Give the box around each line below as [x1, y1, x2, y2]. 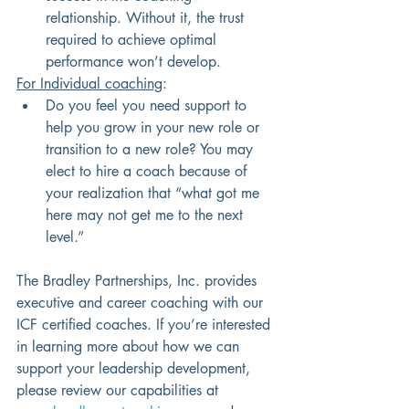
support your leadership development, [16, 359, 255, 379]
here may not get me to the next [46, 205, 247, 225]
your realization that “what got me [46, 184, 264, 204]
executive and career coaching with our [16, 293, 267, 313]
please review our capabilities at [16, 381, 223, 401]
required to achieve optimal [46, 30, 221, 50]
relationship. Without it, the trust [46, 8, 248, 28]
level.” [46, 227, 84, 247]
